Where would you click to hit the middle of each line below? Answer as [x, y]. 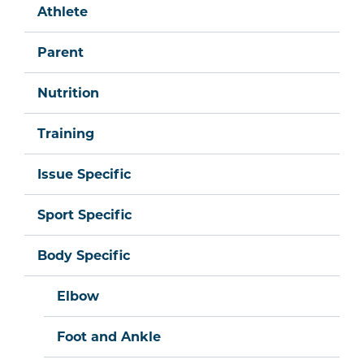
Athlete [63, 12]
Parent [61, 53]
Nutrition [68, 93]
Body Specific [84, 256]
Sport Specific [84, 215]
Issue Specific [84, 175]
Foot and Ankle [109, 337]
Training [66, 134]
